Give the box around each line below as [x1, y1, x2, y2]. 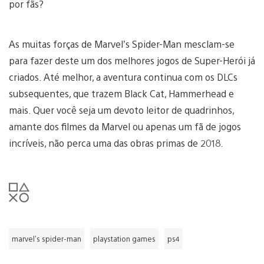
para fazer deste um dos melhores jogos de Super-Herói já [9, 54, 255, 67]
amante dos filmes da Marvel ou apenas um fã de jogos [9, 120, 241, 133]
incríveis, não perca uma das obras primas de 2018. [9, 136, 223, 149]
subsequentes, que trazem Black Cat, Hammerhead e [9, 87, 234, 100]
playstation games [93, 233, 156, 243]
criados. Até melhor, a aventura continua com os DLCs [9, 70, 237, 83]
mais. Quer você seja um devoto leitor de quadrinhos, [9, 103, 234, 116]
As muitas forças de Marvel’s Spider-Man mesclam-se [9, 37, 235, 50]
